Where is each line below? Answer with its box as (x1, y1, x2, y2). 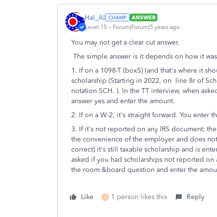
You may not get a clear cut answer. (71, 38, 184, 46)
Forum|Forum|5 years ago (113, 23, 180, 31)
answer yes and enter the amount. (71, 97, 175, 105)
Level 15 (85, 23, 107, 31)
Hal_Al (85, 13, 105, 22)
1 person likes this (111, 193, 167, 201)
